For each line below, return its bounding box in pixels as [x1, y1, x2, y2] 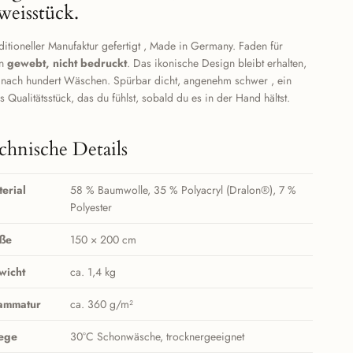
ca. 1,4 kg [70, 264, 117, 281]
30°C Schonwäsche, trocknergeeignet [70, 329, 245, 345]
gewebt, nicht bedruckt [7, 55, 128, 72]
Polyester [70, 199, 113, 216]
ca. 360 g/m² [70, 296, 134, 313]
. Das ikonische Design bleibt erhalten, [127, 55, 307, 72]
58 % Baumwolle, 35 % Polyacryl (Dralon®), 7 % [70, 182, 297, 199]
